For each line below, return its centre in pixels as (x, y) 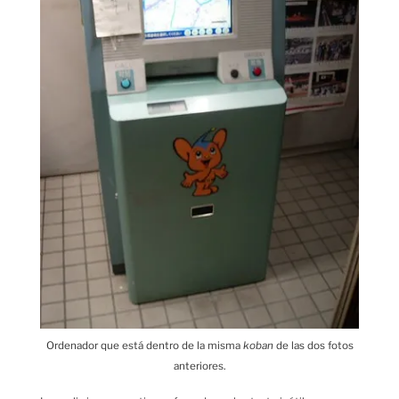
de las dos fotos (313, 345)
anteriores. (199, 366)
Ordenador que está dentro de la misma (144, 345)
